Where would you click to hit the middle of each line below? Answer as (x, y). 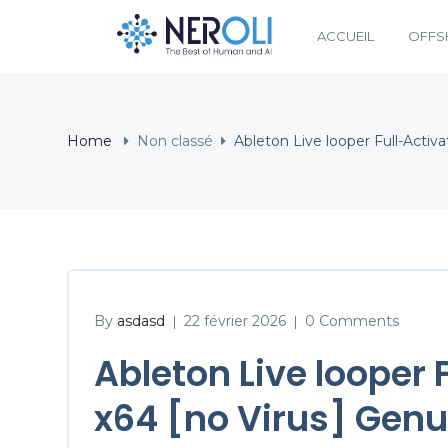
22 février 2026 (235, 320)
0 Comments (352, 320)
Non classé (175, 140)
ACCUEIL (345, 36)
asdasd (141, 320)
